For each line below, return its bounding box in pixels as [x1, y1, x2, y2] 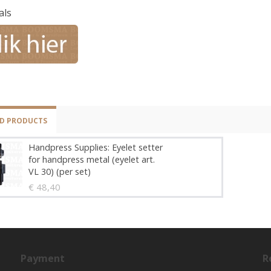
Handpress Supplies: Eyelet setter [28, 142, 163, 153]
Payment [21, 252, 65, 265]
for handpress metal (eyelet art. [28, 154, 155, 165]
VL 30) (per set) [28, 166, 91, 177]
